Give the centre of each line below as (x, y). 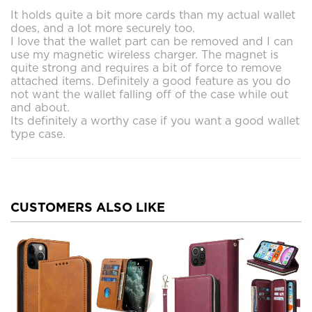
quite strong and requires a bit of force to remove (146, 68)
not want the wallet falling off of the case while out (149, 94)
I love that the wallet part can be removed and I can (152, 41)
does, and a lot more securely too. (103, 28)
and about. (40, 107)
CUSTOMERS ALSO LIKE (88, 207)
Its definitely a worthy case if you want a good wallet (155, 120)
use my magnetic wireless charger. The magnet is (145, 54)
